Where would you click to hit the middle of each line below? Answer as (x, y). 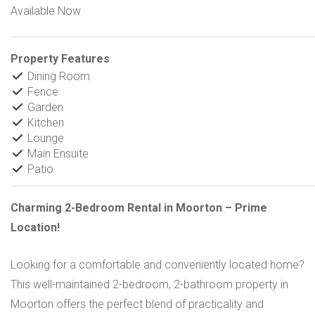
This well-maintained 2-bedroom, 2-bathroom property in (149, 284)
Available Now (46, 11)
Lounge (44, 138)
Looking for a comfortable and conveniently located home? (157, 264)
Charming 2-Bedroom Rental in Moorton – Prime (139, 207)
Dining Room (57, 76)
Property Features (60, 58)
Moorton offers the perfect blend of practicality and (137, 304)
